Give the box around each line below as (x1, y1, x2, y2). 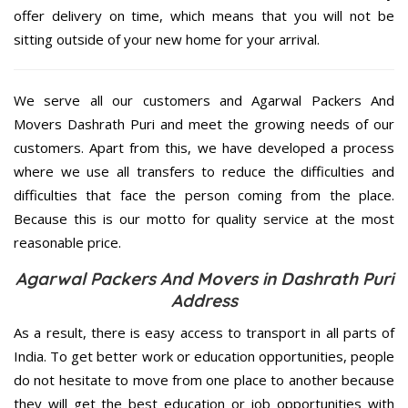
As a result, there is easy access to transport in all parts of (14, 323, 394, 342)
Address (170, 290, 238, 312)
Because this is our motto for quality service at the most (14, 209, 394, 229)
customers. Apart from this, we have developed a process (14, 138, 394, 158)
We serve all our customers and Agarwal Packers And (14, 91, 394, 110)
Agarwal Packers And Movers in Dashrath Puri (15, 268, 393, 291)
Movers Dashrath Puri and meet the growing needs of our (14, 115, 394, 134)
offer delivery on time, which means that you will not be (14, 6, 394, 25)
